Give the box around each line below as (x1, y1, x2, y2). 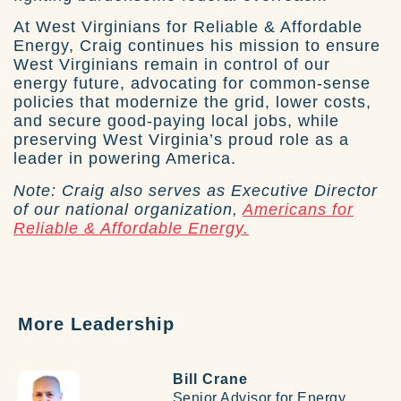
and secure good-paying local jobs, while (13, 112, 339, 131)
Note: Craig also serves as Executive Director (13, 181, 378, 200)
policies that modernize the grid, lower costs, (13, 93, 371, 112)
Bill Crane (172, 371, 248, 388)
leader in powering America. (13, 149, 236, 168)
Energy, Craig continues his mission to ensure (13, 37, 380, 55)
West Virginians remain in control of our (13, 55, 330, 74)
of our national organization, (13, 200, 243, 218)
